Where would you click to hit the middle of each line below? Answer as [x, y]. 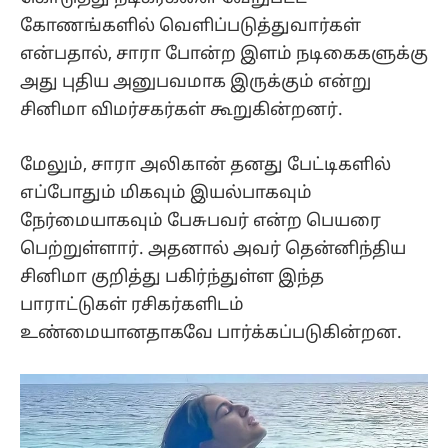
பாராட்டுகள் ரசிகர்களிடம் [132, 305]
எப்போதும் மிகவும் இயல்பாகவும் [166, 193]
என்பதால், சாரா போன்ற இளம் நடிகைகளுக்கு [224, 55]
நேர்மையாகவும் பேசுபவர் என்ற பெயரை [200, 221]
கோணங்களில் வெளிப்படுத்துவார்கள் [190, 27]
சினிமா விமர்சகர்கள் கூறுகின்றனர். [181, 111]
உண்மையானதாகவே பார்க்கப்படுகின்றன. [211, 333]
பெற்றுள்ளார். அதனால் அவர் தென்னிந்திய [213, 249]
